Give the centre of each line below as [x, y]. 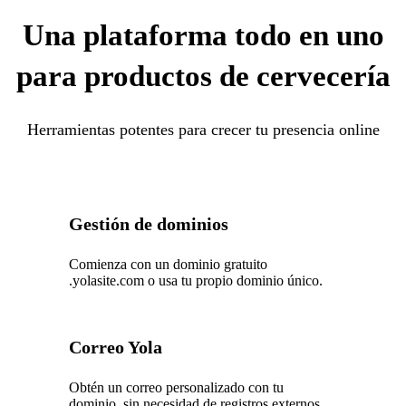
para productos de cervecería [203, 76]
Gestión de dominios [149, 223]
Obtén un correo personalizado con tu [177, 387]
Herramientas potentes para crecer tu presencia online [203, 129]
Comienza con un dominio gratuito [169, 264]
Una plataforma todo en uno [203, 35]
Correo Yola [116, 347]
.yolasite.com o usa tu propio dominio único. [196, 280]
